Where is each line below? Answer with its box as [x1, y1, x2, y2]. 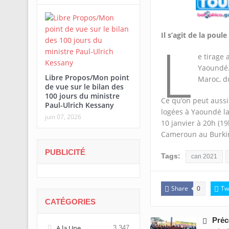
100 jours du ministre [44, 91, 120, 101]
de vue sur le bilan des [44, 82, 124, 91]
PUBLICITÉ [44, 148, 85, 156]
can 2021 [191, 152, 217, 160]
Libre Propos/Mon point [44, 73, 129, 82]
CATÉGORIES [44, 197, 96, 206]
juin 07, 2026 [44, 112, 81, 121]
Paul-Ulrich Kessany [44, 100, 114, 110]
